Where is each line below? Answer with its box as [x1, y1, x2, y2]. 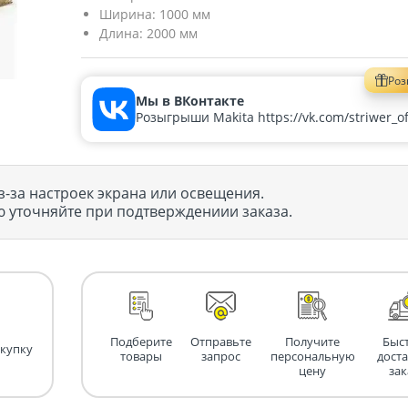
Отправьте [190, 332, 252, 350]
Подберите [110, 332, 172, 350]
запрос [201, 347, 241, 364]
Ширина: [99, 5, 156, 23]
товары [120, 347, 162, 364]
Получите [285, 332, 340, 350]
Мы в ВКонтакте [136, 91, 244, 109]
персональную [270, 347, 355, 364]
